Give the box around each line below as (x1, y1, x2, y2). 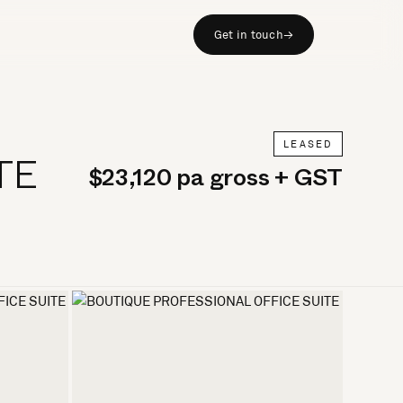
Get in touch (213, 27, 284, 42)
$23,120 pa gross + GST (87, 176, 343, 187)
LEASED (282, 138, 333, 150)
